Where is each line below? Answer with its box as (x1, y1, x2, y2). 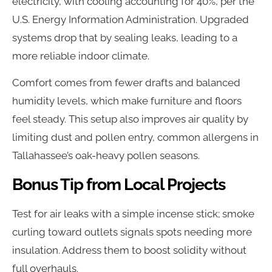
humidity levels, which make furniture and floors (12, 95, 242, 107)
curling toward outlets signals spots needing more (12, 225, 252, 238)
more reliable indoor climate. (12, 49, 149, 62)
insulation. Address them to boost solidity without (12, 243, 246, 256)
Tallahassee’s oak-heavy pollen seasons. (12, 149, 200, 162)
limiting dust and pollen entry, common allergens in (12, 131, 259, 144)
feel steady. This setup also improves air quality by (12, 113, 248, 126)
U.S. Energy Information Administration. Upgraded (12, 13, 249, 25)
